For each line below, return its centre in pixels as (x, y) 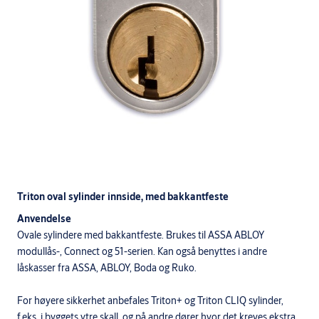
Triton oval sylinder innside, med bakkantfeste (123, 196)
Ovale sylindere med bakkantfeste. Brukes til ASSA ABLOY (141, 235)
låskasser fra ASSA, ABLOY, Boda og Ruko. (107, 267)
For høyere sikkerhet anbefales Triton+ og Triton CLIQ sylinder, (150, 300)
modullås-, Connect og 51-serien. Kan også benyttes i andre (142, 251)
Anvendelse (44, 218)
